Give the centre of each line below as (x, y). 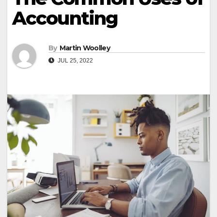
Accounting (65, 18)
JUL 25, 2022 (75, 61)
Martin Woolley (85, 48)
